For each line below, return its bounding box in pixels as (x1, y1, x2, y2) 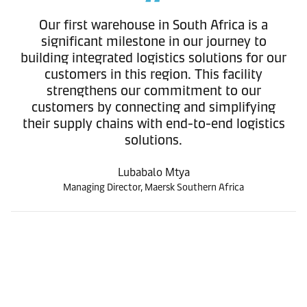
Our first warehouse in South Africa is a (39, 16, 268, 33)
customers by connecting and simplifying (32, 99, 275, 115)
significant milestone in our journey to (40, 33, 267, 49)
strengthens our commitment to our (46, 82, 261, 99)
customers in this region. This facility (45, 66, 262, 82)
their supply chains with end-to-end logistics (22, 115, 285, 132)
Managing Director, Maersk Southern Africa (63, 182, 244, 193)
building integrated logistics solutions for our (21, 49, 286, 66)
